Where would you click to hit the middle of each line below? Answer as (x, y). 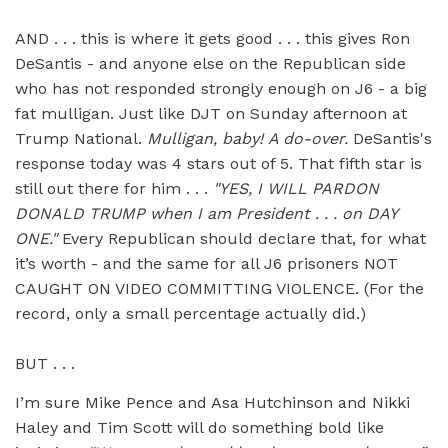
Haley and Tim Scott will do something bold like (199, 428)
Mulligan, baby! (205, 139)
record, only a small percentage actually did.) (190, 314)
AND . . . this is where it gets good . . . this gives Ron (212, 39)
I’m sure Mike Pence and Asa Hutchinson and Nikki (212, 403)
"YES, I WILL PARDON (296, 189)
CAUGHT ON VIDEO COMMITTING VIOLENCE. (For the (219, 289)
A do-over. (308, 139)
